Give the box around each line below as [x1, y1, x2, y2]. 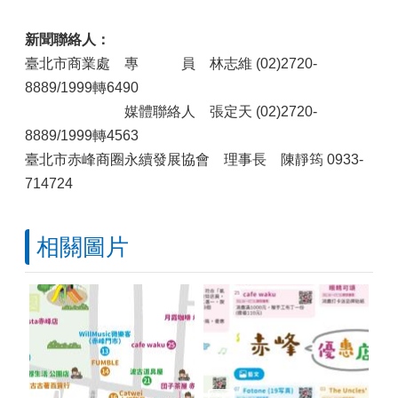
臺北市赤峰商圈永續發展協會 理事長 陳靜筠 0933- [25, 152, 363, 167]
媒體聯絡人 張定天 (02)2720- [25, 104, 317, 119]
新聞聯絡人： [25, 32, 110, 47]
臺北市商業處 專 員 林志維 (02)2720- [25, 56, 317, 71]
